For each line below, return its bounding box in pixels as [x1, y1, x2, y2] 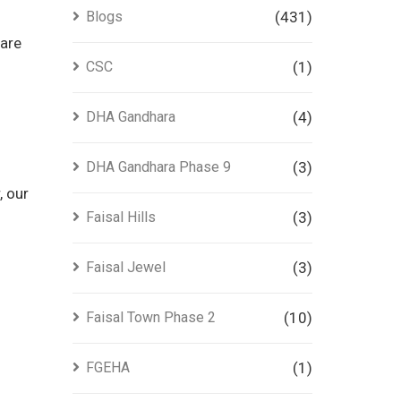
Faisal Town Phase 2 [85, 309, 216, 326]
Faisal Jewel [85, 259, 166, 276]
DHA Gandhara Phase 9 [85, 158, 231, 175]
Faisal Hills [85, 209, 156, 226]
